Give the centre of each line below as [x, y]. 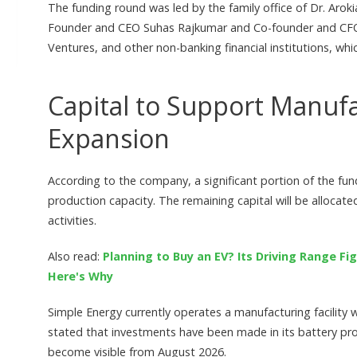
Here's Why [80, 277]
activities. [72, 221]
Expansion [109, 139]
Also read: [75, 257]
